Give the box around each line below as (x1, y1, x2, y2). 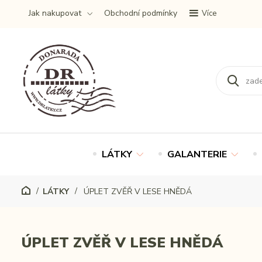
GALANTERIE (167, 147, 227, 161)
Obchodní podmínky (104, 8, 177, 19)
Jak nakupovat (29, 8, 81, 19)
